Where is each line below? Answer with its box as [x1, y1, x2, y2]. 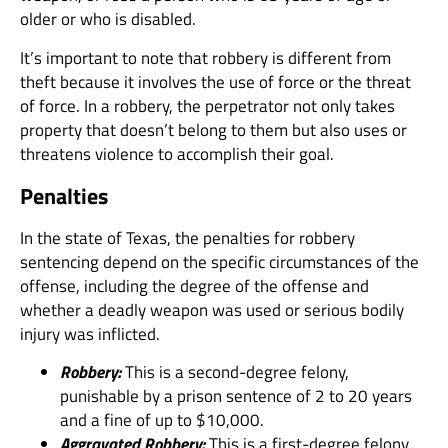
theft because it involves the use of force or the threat [20, 68, 411, 95]
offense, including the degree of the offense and [20, 273, 369, 300]
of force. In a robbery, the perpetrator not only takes [20, 92, 395, 119]
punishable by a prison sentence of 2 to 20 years [60, 383, 412, 410]
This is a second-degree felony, [121, 359, 349, 386]
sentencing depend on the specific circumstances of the [20, 249, 419, 276]
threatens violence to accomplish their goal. [20, 140, 334, 167]
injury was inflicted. [20, 321, 160, 348]
